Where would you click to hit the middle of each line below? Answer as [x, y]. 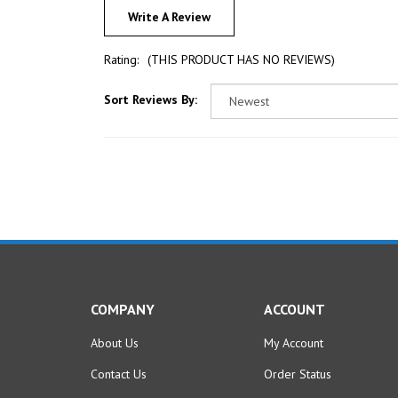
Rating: [121, 41]
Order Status [298, 355]
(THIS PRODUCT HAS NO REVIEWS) [241, 41]
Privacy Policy [127, 386]
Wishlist [284, 386]
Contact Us [119, 355]
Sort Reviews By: [151, 81]
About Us [115, 324]
